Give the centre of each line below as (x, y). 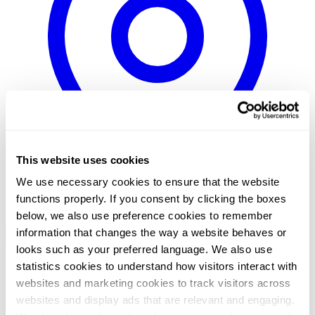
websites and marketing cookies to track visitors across (154, 283)
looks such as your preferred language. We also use (144, 249)
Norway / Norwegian (140, 222)
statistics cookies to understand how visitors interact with (157, 266)
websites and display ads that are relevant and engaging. (155, 300)
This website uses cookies (83, 160)
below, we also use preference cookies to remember (144, 215)
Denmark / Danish (231, 222)
